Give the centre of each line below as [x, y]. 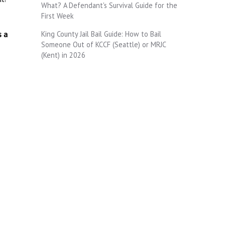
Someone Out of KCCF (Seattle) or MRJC [103, 44]
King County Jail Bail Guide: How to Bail [101, 34]
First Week [58, 16]
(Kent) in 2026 [63, 55]
